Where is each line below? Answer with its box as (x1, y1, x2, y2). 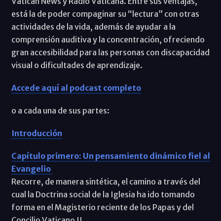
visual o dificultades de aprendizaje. (11, 60, 143, 70)
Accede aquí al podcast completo (11, 82, 141, 93)
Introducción (11, 128, 62, 138)
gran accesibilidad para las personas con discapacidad (11, 47, 210, 57)
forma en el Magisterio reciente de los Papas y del (11, 202, 194, 212)
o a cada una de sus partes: (11, 105, 110, 115)
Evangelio (11, 163, 52, 174)
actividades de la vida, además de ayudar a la (11, 21, 176, 32)
